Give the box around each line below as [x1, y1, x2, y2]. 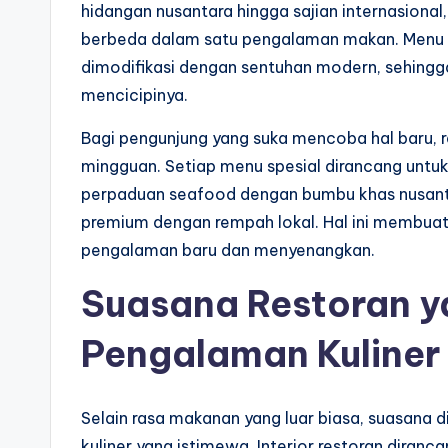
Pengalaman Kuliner [81, 331, 440, 378]
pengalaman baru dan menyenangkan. [81, 240, 375, 261]
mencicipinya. [81, 85, 188, 106]
